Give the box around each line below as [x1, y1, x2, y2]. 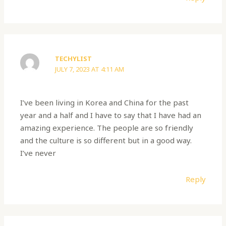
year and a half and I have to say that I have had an [20, 110, 202, 121]
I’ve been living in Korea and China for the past [20, 97, 189, 108]
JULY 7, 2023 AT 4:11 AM [55, 64, 125, 74]
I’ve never [20, 148, 56, 158]
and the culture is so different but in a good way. [20, 135, 192, 146]
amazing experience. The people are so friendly [20, 123, 194, 133]
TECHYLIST [55, 53, 92, 63]
